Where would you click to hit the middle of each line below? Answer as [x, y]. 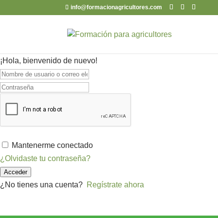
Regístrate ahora [115, 185]
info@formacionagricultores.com [117, 7]
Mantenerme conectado [52, 145]
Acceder [16, 172]
